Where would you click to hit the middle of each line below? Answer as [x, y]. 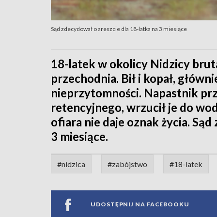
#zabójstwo [127, 164]
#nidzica [71, 164]
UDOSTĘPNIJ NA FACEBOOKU [140, 204]
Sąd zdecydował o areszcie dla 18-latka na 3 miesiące [119, 29]
